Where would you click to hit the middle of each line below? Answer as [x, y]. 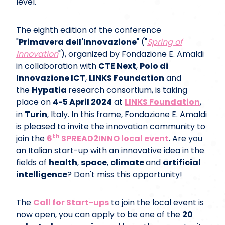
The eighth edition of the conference [89, 30]
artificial [182, 162]
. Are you [186, 138]
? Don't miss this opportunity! [125, 174]
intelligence [42, 174]
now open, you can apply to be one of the [99, 214]
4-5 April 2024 [82, 102]
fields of [32, 162]
